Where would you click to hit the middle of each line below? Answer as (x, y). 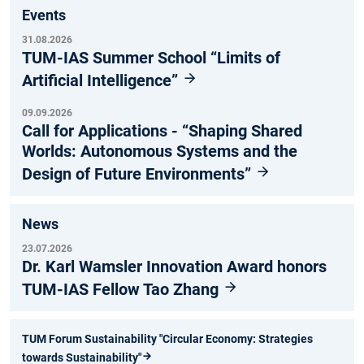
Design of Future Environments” (139, 173)
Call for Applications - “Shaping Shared (162, 130)
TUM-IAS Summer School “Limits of (151, 57)
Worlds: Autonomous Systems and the (160, 151)
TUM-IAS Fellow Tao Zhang (122, 289)
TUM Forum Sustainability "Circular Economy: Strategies (167, 338)
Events (44, 15)
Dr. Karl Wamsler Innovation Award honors (174, 266)
